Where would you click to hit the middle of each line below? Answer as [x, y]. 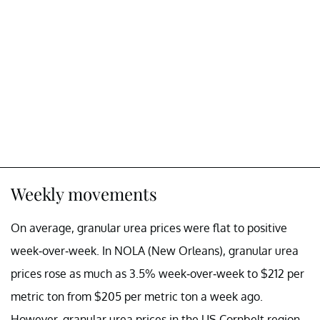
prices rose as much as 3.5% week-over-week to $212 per [157, 273]
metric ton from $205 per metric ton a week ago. [137, 296]
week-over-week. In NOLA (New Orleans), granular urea [155, 250]
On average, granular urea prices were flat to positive [149, 227]
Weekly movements [84, 193]
